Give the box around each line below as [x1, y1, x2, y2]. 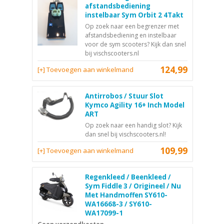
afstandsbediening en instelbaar [85, 30, 176, 39]
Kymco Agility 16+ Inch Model [85, 100, 184, 109]
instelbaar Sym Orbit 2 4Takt [85, 10, 183, 19]
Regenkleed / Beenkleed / [85, 172, 171, 181]
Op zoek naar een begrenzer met [85, 21, 179, 30]
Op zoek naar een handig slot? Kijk [85, 120, 182, 129]
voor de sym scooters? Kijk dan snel [85, 39, 186, 48]
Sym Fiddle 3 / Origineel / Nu [85, 181, 181, 190]
